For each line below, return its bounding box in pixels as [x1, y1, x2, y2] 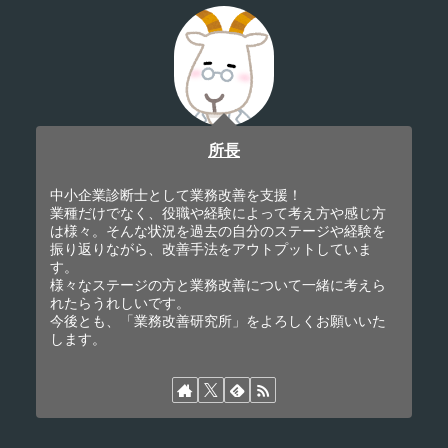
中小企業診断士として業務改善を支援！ [50, 187, 303, 204]
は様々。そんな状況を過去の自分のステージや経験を [50, 223, 387, 240]
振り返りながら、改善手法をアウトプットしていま [50, 241, 373, 258]
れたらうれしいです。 [50, 295, 191, 312]
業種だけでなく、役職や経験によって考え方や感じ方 [50, 205, 387, 222]
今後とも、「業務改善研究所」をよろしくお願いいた [50, 313, 387, 330]
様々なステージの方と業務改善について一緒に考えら [50, 277, 387, 294]
